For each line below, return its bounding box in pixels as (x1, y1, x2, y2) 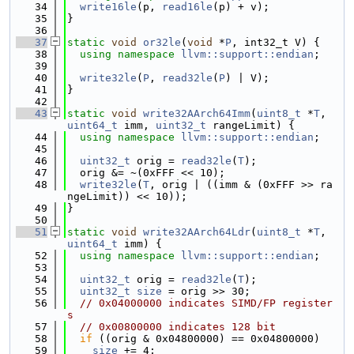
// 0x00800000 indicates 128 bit (80, 321, 276, 333)
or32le (143, 36, 181, 48)
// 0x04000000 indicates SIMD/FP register (80, 297, 333, 309)
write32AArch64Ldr (143, 226, 250, 238)
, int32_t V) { (232, 36, 320, 48)
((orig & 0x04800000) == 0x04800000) (92, 333, 320, 345)
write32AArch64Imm (143, 107, 250, 119)
